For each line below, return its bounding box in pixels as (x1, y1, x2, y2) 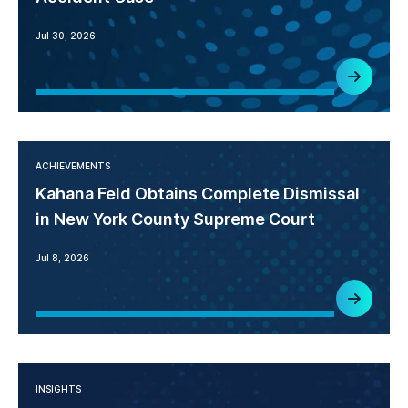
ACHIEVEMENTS (36, 160, 111, 172)
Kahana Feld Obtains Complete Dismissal (36, 184, 361, 204)
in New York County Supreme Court (36, 209, 316, 229)
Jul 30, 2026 (36, 29, 97, 41)
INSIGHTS (36, 382, 82, 394)
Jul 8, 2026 (36, 252, 90, 264)
